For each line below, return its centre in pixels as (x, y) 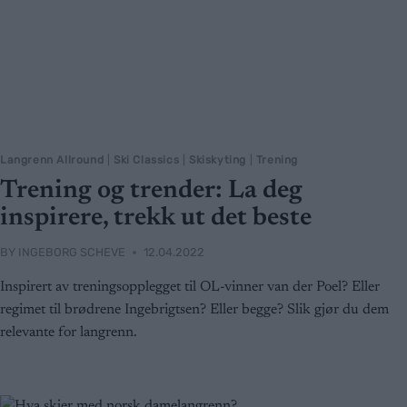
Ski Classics (147, 160)
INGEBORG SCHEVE (72, 253)
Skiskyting (218, 160)
